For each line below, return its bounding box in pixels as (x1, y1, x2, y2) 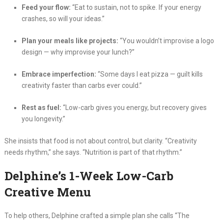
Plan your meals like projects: (21, 37, 118, 45)
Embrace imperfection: (21, 70, 96, 79)
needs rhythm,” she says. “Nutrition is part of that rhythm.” (4, 148, 182, 157)
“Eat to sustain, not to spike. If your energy (70, 3, 201, 12)
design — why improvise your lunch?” (21, 48, 135, 56)
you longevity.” (21, 115, 65, 123)
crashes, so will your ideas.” (21, 15, 105, 23)
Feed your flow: (21, 3, 71, 12)
